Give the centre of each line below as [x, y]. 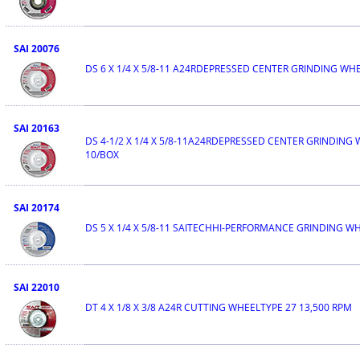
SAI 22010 [36, 287]
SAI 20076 [36, 49]
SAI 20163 [36, 128]
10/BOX [102, 155]
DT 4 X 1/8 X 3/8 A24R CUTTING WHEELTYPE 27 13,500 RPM [218, 307]
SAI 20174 [36, 208]
